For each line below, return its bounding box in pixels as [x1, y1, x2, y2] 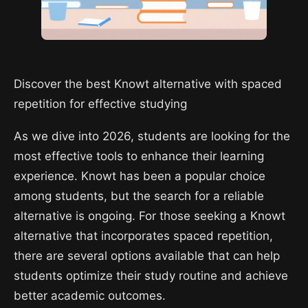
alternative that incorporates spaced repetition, [14, 229, 273, 243]
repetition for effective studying [14, 96, 187, 111]
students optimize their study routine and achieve [14, 269, 288, 283]
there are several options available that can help [14, 249, 280, 263]
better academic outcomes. [14, 289, 166, 303]
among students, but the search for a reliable [14, 189, 264, 203]
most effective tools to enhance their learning [14, 149, 264, 164]
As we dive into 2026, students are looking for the [14, 129, 290, 144]
